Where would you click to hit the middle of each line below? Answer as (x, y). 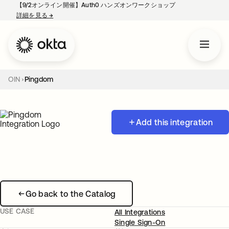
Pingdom (39, 79)
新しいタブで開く (78, 15)
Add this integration (174, 122)
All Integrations (140, 212)
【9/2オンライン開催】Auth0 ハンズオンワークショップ (96, 5)
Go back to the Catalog (71, 193)
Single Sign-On (140, 222)
